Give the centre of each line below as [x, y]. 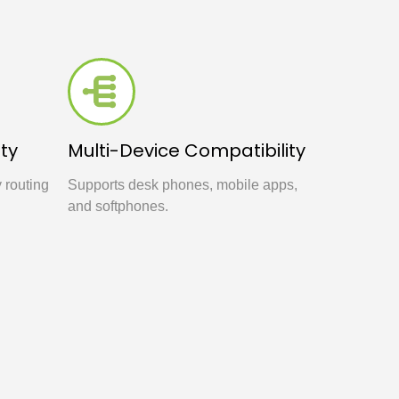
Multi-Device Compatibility [187, 151]
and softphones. [118, 206]
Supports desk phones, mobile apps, [183, 185]
